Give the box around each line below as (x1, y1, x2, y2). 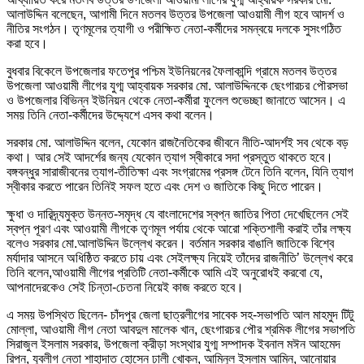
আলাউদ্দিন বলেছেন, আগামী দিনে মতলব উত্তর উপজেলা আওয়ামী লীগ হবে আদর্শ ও (6, 7, 344, 22)
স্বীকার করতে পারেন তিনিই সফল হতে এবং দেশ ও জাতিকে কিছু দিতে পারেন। (6, 180, 323, 194)
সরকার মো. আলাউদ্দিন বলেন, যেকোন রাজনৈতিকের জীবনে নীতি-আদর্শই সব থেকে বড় (6, 136, 349, 150)
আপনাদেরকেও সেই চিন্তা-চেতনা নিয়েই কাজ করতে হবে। (6, 280, 244, 295)
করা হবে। (6, 37, 48, 51)
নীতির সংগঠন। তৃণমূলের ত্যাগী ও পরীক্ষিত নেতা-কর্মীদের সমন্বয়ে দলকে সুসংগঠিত (6, 22, 341, 37)
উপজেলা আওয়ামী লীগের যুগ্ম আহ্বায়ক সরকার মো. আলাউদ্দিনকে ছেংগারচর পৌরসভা (6, 79, 348, 93)
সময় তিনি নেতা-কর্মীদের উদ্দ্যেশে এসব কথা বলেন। (6, 108, 214, 123)
